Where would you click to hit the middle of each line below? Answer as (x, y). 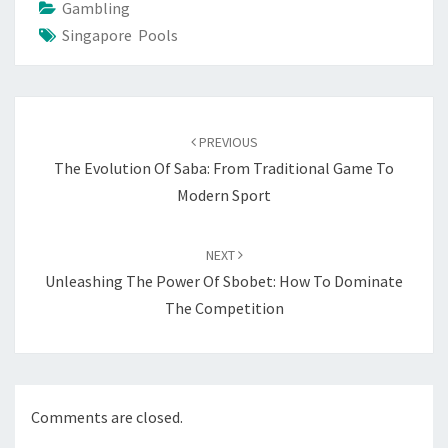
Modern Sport (224, 195)
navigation (64, 134)
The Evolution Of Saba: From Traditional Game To (224, 168)
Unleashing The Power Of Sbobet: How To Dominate (224, 281)
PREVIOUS (226, 142)
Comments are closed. (107, 417)
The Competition (224, 308)
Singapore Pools (120, 35)
